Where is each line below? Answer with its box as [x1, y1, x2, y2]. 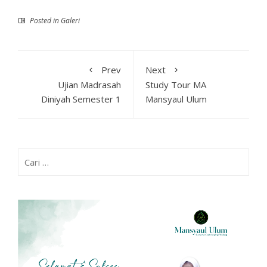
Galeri [61, 15, 80, 26]
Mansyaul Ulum [145, 93, 207, 105]
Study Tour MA [145, 79, 206, 91]
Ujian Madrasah [58, 79, 121, 91]
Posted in [28, 15, 61, 26]
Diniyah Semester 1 [41, 93, 121, 105]
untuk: [17, 163, 41, 176]
